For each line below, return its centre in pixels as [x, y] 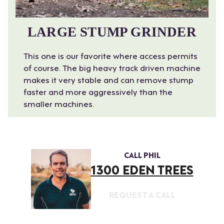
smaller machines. [59, 103]
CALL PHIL [142, 155]
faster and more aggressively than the [98, 91]
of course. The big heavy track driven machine [112, 67]
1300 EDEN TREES [142, 169]
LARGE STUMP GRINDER [112, 32]
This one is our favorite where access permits [110, 55]
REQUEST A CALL [142, 194]
